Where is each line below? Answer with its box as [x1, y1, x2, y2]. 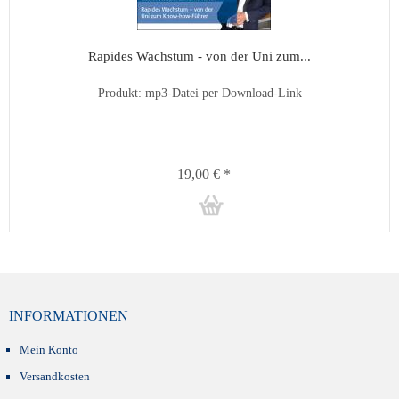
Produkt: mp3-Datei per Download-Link [97, 86, 302, 100]
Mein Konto [20, 342, 78, 356]
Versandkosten [20, 369, 90, 383]
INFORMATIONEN [9, 307, 128, 323]
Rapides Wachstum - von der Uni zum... [88, 49, 311, 63]
